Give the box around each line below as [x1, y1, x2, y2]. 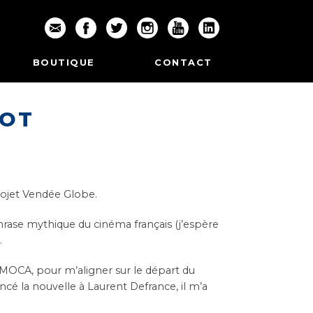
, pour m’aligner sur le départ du [31, 264, 196, 277]
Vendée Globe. [22, 188, 98, 201]
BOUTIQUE [32, 57, 95, 68]
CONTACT [154, 57, 212, 68]
